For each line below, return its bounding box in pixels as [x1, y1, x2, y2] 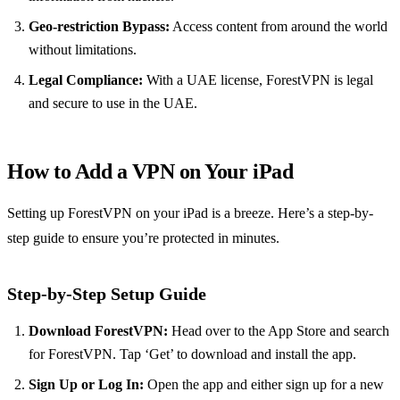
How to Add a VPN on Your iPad [7, 160, 294, 184]
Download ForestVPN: [29, 323, 168, 339]
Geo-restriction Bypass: [29, 19, 170, 35]
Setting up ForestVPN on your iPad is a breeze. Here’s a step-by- [7, 205, 373, 221]
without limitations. [29, 42, 137, 58]
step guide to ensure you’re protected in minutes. [7, 230, 279, 246]
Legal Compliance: [29, 72, 143, 88]
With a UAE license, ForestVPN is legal [143, 72, 373, 88]
